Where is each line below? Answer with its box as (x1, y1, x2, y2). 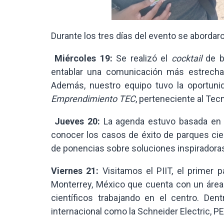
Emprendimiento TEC (51, 93, 135, 104)
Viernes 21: (51, 165, 99, 176)
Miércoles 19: (54, 52, 116, 63)
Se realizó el (116, 52, 171, 63)
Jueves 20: (54, 115, 103, 126)
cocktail (171, 52, 202, 63)
